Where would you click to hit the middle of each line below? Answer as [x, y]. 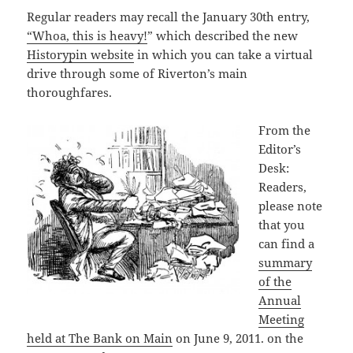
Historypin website [81, 54]
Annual [280, 300]
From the [285, 130]
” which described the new [223, 35]
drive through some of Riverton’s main [137, 73]
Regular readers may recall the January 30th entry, [169, 16]
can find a [287, 243]
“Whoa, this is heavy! [87, 35]
